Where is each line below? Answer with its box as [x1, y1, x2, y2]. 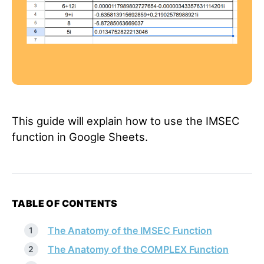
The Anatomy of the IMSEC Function [47, 225, 212, 236]
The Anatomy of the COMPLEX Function [47, 243, 229, 255]
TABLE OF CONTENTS [12, 197, 118, 209]
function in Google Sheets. [12, 130, 148, 143]
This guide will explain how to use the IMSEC [12, 114, 239, 127]
